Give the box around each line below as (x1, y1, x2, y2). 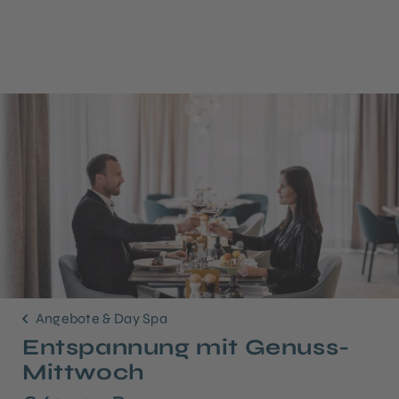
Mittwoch (22, 358, 145, 386)
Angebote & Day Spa (32, 309, 168, 327)
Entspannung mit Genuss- (22, 333, 350, 361)
